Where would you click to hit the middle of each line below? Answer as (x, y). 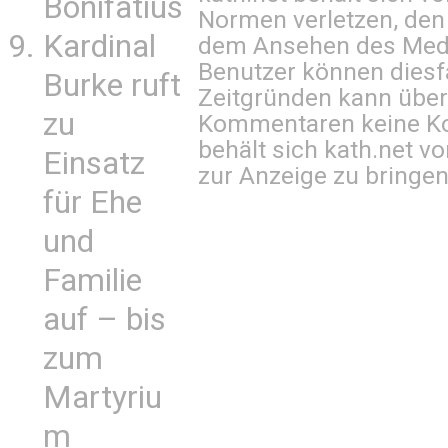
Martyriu (102, 397)
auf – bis (104, 319)
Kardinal (99, 46)
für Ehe (92, 202)
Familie (92, 280)
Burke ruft (112, 85)
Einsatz (94, 163)
